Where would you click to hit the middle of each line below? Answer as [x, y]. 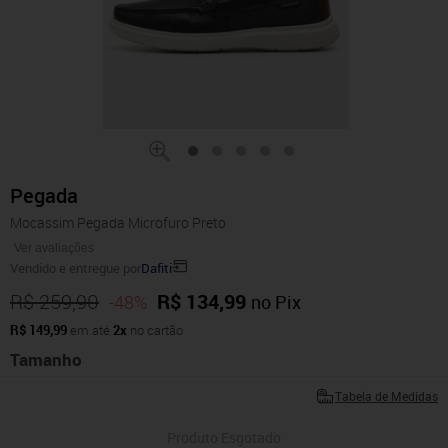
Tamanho [46, 360]
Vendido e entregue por [75, 268]
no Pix [276, 302]
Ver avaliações [54, 248]
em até [90, 330]
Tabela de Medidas [386, 396]
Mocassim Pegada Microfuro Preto [118, 223]
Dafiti [156, 268]
